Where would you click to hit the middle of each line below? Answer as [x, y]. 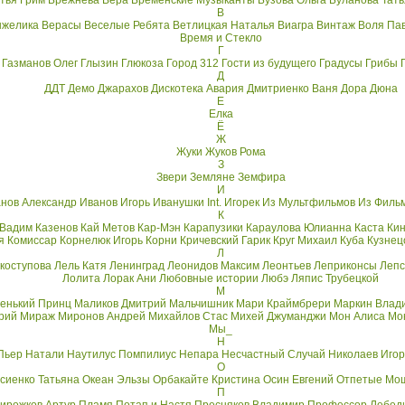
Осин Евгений [298, 380]
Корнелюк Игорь [101, 240]
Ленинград [137, 266]
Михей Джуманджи [278, 316]
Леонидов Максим [213, 266]
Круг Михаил [305, 240]
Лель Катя [80, 266]
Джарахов [122, 89]
